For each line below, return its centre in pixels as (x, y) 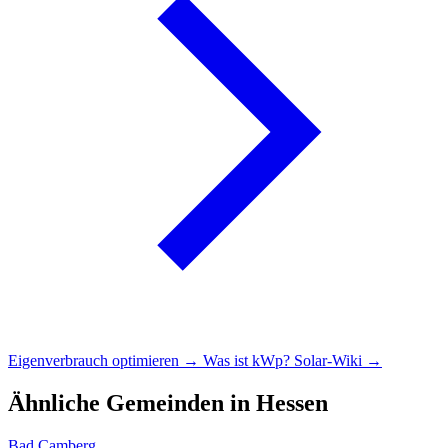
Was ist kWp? (248, 361)
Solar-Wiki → (338, 361)
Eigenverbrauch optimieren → (105, 361)
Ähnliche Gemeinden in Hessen (168, 403)
